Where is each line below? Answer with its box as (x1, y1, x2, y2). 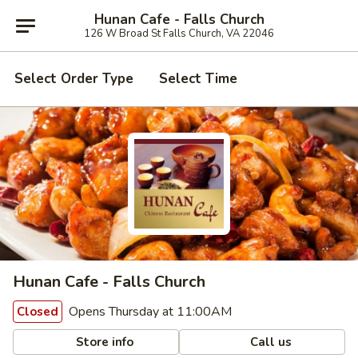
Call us (247, 333, 292, 350)
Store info (73, 333, 134, 350)
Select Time (159, 70, 237, 88)
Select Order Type (14, 70, 133, 88)
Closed (17, 304, 58, 320)
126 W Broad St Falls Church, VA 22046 (84, 26, 274, 41)
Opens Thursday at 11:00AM (66, 303, 232, 320)
